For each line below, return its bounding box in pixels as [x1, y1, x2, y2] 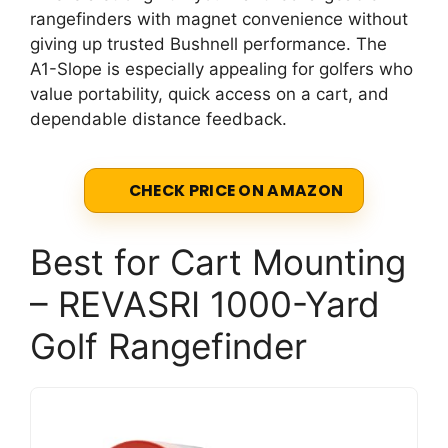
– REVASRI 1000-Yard [30, 282, 380, 325]
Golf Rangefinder [30, 324, 307, 367]
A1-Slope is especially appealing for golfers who [30, 59, 413, 79]
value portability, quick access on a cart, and [30, 84, 389, 104]
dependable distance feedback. [30, 109, 287, 129]
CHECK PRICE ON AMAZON [128, 179, 344, 201]
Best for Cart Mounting [30, 240, 406, 283]
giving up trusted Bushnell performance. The [30, 34, 387, 54]
